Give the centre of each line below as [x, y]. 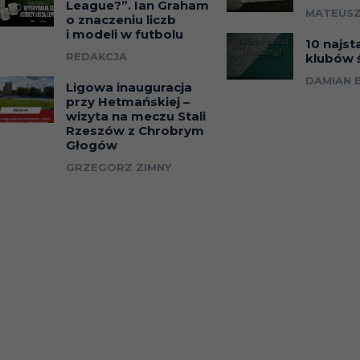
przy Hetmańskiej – [128, 102]
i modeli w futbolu [125, 35]
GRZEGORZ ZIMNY [119, 168]
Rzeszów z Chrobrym [135, 131]
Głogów [92, 145]
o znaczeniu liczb [121, 20]
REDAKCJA [97, 57]
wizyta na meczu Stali [136, 117]
